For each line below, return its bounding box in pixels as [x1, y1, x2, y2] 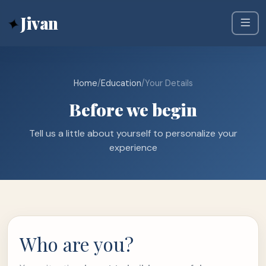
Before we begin [69, 98, 197, 121]
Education [100, 78, 141, 88]
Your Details [144, 78, 193, 88]
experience [109, 141, 157, 154]
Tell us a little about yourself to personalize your [28, 127, 237, 140]
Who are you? [20, 231, 134, 256]
